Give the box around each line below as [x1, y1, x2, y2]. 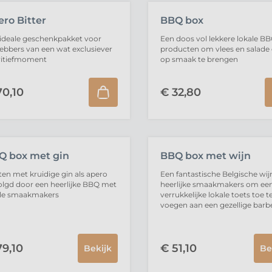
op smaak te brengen [160, 55, 238, 64]
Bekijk [83, 243, 112, 254]
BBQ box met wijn [160, 150, 251, 161]
